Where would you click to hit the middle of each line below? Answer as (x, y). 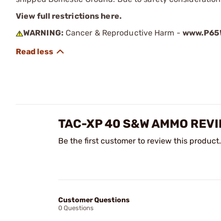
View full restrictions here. (69, 16)
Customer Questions (94, 200)
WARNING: (43, 33)
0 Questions (76, 208)
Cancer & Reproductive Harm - (123, 33)
